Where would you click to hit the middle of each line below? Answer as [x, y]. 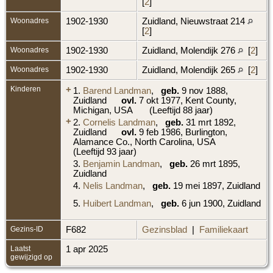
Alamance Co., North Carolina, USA [145, 142]
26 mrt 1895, [214, 164]
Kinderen [27, 89]
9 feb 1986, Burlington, [182, 132]
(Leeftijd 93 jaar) [105, 151]
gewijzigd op [31, 257]
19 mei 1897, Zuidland [215, 186]
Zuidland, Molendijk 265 [190, 70]
